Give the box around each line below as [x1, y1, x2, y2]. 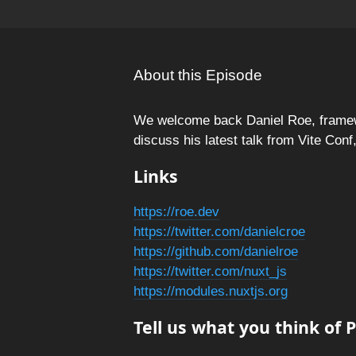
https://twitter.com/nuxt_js [133, 264, 287, 279]
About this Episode [133, 67, 262, 83]
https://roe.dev [133, 204, 219, 219]
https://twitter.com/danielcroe [133, 224, 305, 239]
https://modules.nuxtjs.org [133, 284, 288, 299]
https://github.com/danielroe [133, 244, 298, 259]
